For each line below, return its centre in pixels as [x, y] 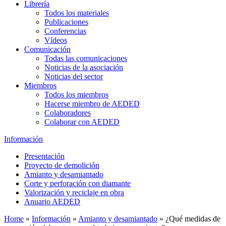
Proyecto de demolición [62, 165]
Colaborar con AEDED [82, 122]
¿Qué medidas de [192, 219]
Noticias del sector [74, 76]
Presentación [44, 156]
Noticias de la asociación [84, 67]
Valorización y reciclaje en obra [74, 192]
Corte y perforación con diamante [77, 183]
